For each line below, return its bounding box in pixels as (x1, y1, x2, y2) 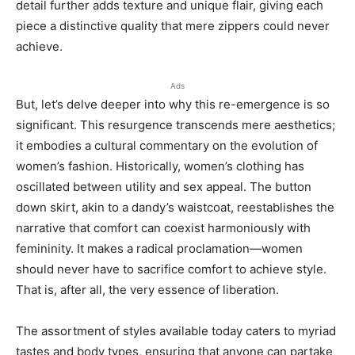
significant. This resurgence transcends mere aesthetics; (16, 117, 335, 132)
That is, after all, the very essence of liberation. (16, 282, 279, 297)
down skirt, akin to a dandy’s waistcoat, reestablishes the (16, 200, 334, 215)
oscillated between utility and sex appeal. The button (16, 179, 311, 194)
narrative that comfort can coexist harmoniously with (16, 220, 311, 235)
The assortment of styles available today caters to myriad (16, 323, 336, 338)
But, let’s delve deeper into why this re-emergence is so (16, 97, 330, 112)
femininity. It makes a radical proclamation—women (16, 241, 303, 256)
